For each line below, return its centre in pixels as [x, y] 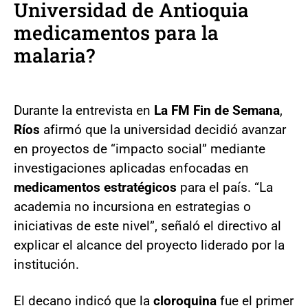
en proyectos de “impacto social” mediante [140, 148]
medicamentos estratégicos [95, 187]
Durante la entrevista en [84, 110]
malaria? [54, 55]
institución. [46, 264]
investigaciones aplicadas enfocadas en [131, 168]
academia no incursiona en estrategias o [132, 206]
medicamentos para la [116, 32]
